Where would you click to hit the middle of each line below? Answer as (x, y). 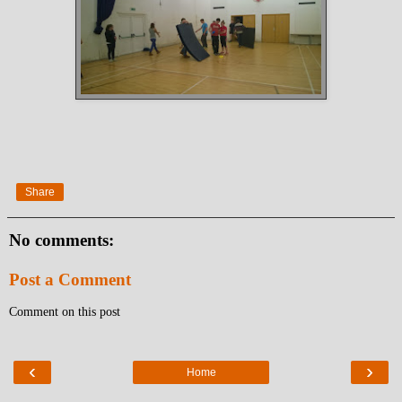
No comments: (61, 240)
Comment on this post (65, 312)
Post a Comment (70, 279)
